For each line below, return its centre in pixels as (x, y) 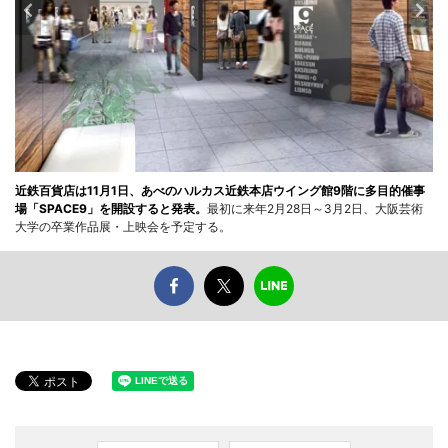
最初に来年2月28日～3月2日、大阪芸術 (315, 208)
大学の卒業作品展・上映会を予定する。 (123, 226)
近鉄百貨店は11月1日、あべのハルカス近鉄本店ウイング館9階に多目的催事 (220, 190)
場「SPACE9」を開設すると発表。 (111, 208)
